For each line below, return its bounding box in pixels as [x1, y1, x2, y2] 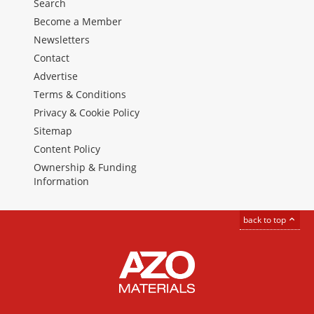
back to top [243, 214, 288, 226]
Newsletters [34, 33, 90, 47]
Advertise [34, 69, 78, 83]
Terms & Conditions [34, 88, 126, 102]
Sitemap [34, 124, 72, 138]
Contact [34, 51, 69, 65]
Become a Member [34, 15, 122, 29]
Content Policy [34, 142, 100, 156]
